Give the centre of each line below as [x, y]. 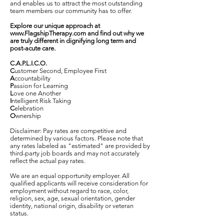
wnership [28, 116]
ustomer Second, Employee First [60, 71]
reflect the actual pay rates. [48, 161]
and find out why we [115, 33]
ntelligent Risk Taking [41, 101]
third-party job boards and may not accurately [75, 153]
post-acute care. [33, 48]
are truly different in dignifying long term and [73, 41]
